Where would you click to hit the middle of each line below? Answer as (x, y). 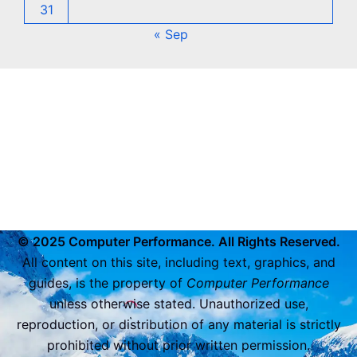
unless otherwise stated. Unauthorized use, (178, 304)
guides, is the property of (107, 283)
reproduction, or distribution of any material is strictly (178, 324)
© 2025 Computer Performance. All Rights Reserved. (178, 241)
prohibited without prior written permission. (178, 345)
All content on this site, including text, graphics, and (178, 262)
